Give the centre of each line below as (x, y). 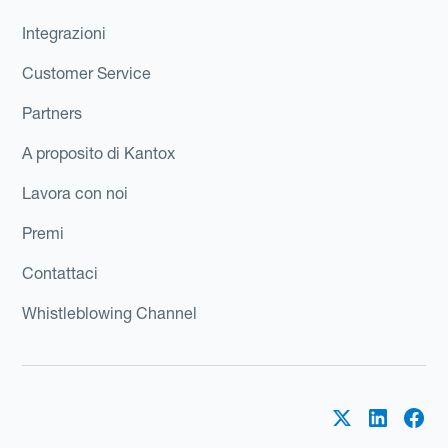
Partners (52, 112)
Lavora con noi (75, 192)
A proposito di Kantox (99, 152)
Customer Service (87, 72)
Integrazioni (64, 32)
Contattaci (60, 272)
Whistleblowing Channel (110, 312)
